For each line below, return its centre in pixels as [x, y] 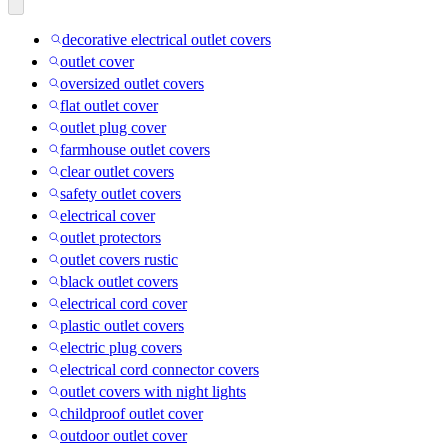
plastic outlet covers [122, 325]
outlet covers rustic [119, 259]
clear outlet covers [117, 171]
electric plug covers [121, 347]
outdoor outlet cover [123, 435]
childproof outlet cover [131, 413]
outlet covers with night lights [153, 391]
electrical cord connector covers [159, 369]
